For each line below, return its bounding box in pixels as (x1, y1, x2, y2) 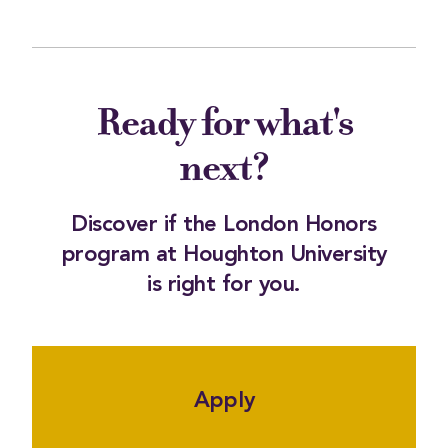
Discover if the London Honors (71, 214, 377, 237)
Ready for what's (95, 97, 353, 149)
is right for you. (147, 274, 301, 297)
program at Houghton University (61, 244, 387, 267)
